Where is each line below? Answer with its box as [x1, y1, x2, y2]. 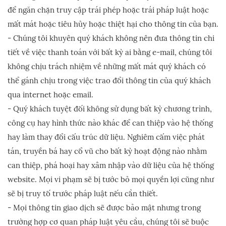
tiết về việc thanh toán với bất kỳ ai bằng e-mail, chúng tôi [8, 47, 212, 57]
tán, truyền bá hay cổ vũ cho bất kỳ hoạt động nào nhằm [8, 146, 207, 156]
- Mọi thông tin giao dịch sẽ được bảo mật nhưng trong [8, 203, 201, 212]
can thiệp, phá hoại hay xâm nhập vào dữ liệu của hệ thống [8, 160, 214, 170]
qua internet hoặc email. [8, 90, 93, 99]
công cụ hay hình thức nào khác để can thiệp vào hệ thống [8, 118, 213, 128]
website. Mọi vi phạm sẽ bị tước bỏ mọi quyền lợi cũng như [8, 175, 214, 184]
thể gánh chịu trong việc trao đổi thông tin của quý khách [8, 76, 211, 85]
